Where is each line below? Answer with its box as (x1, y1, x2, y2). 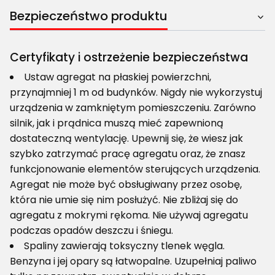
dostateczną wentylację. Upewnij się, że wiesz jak (10, 131, 243, 146)
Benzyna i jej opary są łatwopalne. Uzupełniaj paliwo (10, 254, 257, 269)
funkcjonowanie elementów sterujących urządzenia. (10, 162, 260, 177)
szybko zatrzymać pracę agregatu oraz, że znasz (10, 147, 246, 161)
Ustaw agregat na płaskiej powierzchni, (24, 70, 211, 85)
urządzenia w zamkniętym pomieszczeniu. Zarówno (10, 101, 256, 115)
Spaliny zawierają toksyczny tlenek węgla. (24, 239, 225, 254)
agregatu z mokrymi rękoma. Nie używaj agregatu (10, 208, 248, 223)
